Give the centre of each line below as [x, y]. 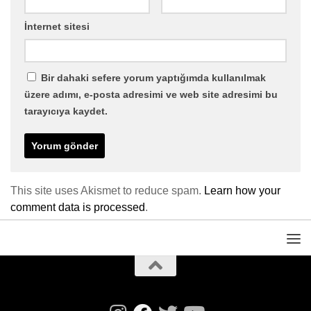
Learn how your [242, 191]
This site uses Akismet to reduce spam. [107, 191]
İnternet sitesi [57, 27]
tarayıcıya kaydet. [66, 111]
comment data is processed [78, 208]
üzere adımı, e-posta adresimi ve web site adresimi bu [151, 95]
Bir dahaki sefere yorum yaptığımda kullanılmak [153, 78]
